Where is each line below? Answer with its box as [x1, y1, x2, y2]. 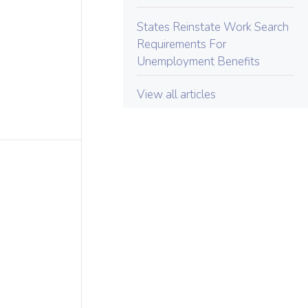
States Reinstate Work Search [137, 19, 289, 35]
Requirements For [137, 36, 227, 52]
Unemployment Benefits [137, 53, 261, 69]
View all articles [137, 87, 217, 102]
